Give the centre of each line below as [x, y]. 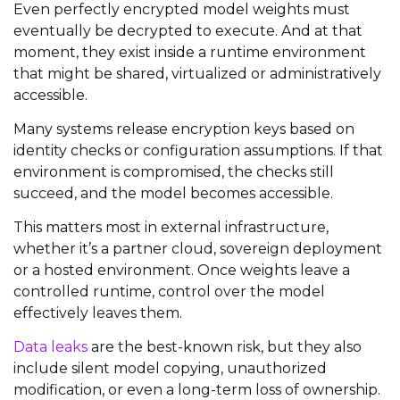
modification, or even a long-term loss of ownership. [197, 389]
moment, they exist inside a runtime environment [190, 52]
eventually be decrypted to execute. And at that [188, 30]
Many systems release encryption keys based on [184, 129]
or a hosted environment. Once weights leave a [182, 270]
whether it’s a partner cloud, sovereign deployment [198, 248]
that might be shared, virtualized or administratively [197, 73]
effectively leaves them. [98, 312]
